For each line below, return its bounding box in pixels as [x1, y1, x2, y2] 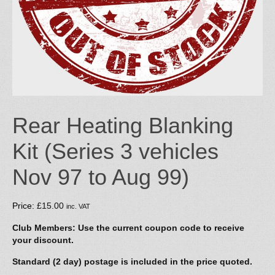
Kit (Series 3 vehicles [12, 139, 219, 165]
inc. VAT [66, 203, 90, 211]
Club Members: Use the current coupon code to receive [12, 223, 244, 233]
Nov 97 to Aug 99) [12, 165, 189, 190]
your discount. [12, 235, 74, 246]
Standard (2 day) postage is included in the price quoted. [12, 257, 252, 267]
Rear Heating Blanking [12, 113, 233, 139]
